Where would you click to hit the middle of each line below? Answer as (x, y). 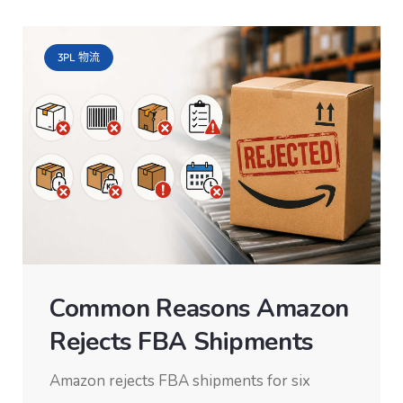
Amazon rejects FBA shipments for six (180, 381)
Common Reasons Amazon (200, 309)
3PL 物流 (79, 57)
